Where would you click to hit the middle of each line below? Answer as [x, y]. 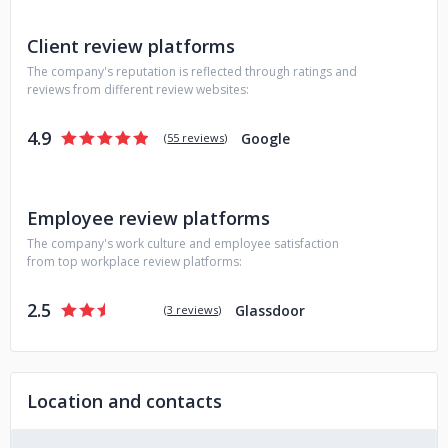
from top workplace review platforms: [134, 261]
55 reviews [196, 137]
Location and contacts [124, 401]
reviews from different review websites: [138, 89]
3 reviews [193, 309]
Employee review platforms [148, 218]
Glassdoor [270, 310]
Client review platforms [131, 46]
